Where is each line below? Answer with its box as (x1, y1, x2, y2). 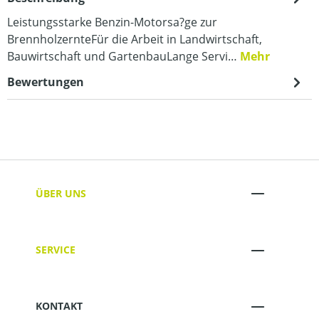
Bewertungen (7, 74, 84, 90)
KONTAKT (36, 299, 83, 313)
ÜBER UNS (36, 186, 86, 200)
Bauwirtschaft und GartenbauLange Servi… (7, 48, 240, 64)
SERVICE (36, 243, 75, 257)
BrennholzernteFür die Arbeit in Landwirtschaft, (7, 31, 262, 47)
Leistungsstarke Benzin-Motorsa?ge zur (7, 14, 217, 30)
